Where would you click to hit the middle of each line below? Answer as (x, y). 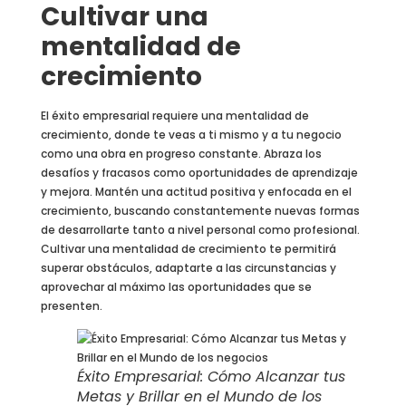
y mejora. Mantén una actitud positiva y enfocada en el (196, 192)
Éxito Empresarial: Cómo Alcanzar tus (211, 376)
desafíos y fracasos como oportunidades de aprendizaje (199, 173)
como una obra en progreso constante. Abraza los (181, 154)
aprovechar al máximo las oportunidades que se (176, 287)
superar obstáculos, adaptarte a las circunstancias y (188, 268)
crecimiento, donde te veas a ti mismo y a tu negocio (191, 135)
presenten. (71, 306)
